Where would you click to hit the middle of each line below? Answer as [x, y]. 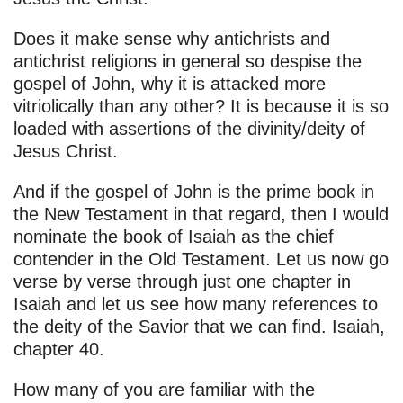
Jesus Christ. [66, 152]
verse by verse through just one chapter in [182, 282]
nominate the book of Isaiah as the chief [174, 237]
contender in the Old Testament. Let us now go [201, 260]
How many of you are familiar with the [164, 390]
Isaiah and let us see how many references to [196, 304]
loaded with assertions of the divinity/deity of [189, 129]
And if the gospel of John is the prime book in [194, 192]
